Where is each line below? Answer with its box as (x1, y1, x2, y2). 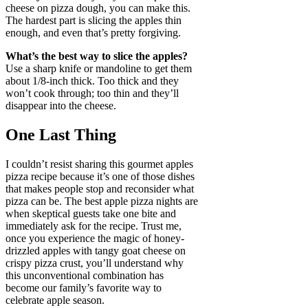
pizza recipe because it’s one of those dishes (5, 170, 195, 183)
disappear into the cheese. (5, 100, 116, 112)
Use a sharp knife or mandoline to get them (5, 63, 192, 75)
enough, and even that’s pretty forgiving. (5, 27, 181, 39)
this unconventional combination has (5, 269, 164, 282)
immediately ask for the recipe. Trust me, (5, 220, 181, 232)
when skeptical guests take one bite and (5, 208, 176, 220)
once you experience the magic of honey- (5, 232, 184, 245)
